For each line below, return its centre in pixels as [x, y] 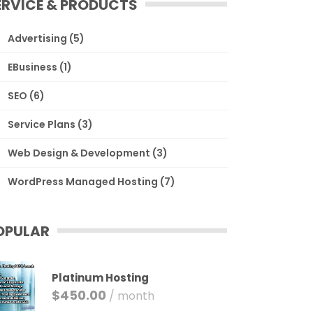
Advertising [38, 38]
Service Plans [42, 124]
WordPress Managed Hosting [83, 182]
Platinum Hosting [101, 278]
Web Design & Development [79, 153]
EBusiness [33, 67]
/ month [132, 296]
